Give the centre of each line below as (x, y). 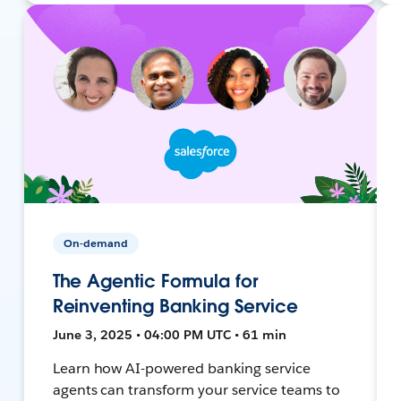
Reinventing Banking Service (175, 306)
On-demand (95, 243)
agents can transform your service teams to (196, 389)
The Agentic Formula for (155, 281)
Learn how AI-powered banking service (181, 368)
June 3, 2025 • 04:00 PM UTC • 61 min (169, 334)
